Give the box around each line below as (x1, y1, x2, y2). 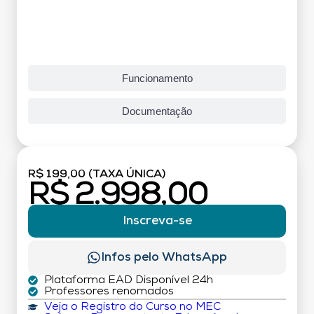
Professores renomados (43, 286, 174, 298)
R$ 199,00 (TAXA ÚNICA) (28, 168, 165, 180)
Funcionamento (121, 71, 193, 84)
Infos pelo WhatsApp (100, 252, 227, 264)
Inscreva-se (122, 214, 192, 227)
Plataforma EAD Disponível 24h (43, 275, 213, 287)
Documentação (122, 104, 192, 117)
